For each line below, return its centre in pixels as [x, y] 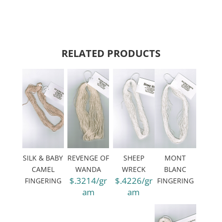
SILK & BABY [43, 158]
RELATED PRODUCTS [111, 53]
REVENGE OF [88, 158]
